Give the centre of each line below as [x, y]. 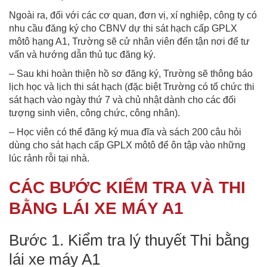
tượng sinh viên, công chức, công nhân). [94, 113]
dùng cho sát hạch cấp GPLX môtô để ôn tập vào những [127, 145]
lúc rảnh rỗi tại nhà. [49, 158]
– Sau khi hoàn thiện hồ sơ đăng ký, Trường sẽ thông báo [131, 73]
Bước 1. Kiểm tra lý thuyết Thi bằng [129, 240]
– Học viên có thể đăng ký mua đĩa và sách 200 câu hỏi [125, 132]
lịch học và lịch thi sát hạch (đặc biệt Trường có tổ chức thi [132, 86]
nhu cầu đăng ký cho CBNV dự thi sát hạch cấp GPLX [123, 28]
